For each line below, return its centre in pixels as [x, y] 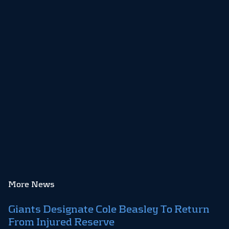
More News [31, 185]
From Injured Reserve [61, 222]
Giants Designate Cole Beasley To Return [109, 209]
